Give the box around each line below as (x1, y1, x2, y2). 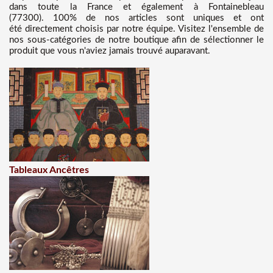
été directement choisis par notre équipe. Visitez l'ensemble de (9, 24, 264, 34)
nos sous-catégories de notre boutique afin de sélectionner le (9, 35, 264, 44)
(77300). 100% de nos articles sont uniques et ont (9, 13, 264, 23)
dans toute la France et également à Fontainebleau (9, 2, 264, 12)
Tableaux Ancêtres (9, 165, 89, 175)
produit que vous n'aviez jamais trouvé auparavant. (9, 46, 210, 55)
